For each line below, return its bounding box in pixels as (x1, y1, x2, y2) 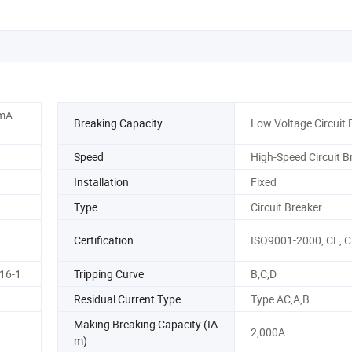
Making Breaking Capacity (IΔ (74, 316, 218, 332)
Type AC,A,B (250, 291, 310, 306)
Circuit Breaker (250, 199, 322, 214)
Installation (74, 174, 129, 189)
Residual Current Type (74, 291, 181, 306)
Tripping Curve (74, 266, 144, 281)
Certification (74, 233, 134, 248)
